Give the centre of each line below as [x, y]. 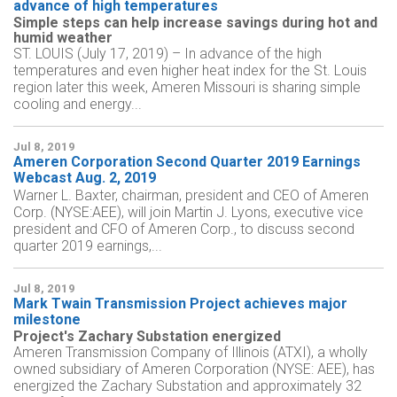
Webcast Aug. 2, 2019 [85, 178]
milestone [47, 320]
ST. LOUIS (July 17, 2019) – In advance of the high [167, 54]
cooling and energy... [78, 105]
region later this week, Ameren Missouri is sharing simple [187, 88]
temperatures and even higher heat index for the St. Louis [190, 71]
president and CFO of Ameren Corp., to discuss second [184, 230]
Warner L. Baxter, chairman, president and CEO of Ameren [191, 196]
